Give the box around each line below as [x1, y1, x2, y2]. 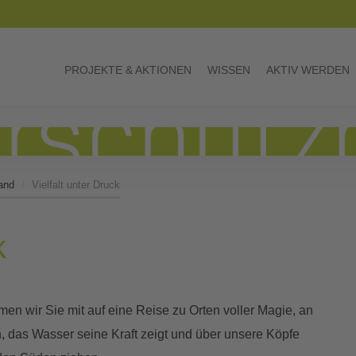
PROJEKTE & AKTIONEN [64, 64, 192, 76]
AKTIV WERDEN [266, 64, 350, 76]
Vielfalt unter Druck [32, 178, 120, 191]
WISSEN [207, 64, 250, 76]
